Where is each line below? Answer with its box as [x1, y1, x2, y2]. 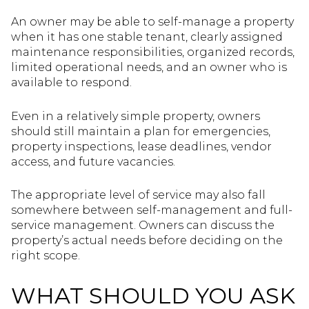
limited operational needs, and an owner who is [11, 61, 287, 74]
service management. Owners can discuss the [11, 219, 275, 232]
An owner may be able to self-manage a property [11, 15, 294, 28]
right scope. [11, 249, 80, 263]
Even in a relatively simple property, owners [11, 109, 260, 123]
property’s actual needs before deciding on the [11, 234, 283, 248]
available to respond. [11, 76, 132, 89]
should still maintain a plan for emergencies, [11, 124, 270, 138]
